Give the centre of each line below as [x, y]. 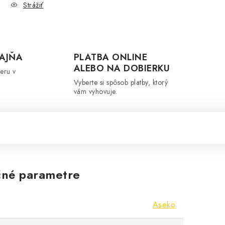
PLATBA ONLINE [110, 57]
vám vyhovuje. [95, 91]
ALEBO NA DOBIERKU [122, 68]
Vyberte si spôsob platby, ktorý [121, 82]
